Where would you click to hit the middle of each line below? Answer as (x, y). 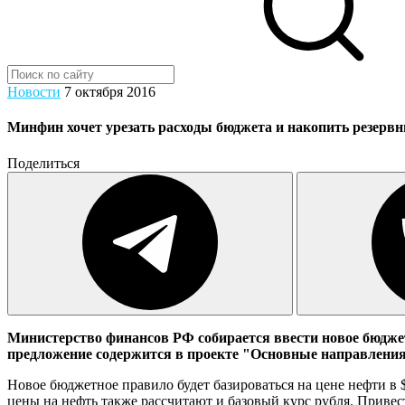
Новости (34, 92)
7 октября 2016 (110, 92)
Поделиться (43, 163)
